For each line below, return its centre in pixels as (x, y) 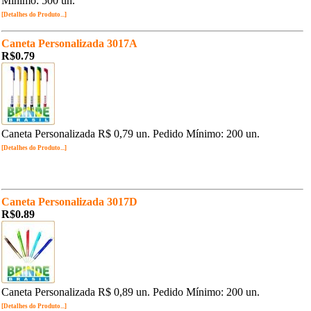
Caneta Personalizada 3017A (69, 43)
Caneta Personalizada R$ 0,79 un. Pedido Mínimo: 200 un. (131, 134)
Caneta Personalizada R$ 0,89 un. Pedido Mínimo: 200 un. (131, 292)
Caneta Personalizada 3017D (69, 202)
